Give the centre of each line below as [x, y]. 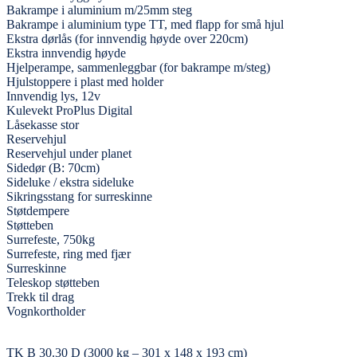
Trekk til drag [40, 296]
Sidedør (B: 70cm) [53, 167]
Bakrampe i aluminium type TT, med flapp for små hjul [145, 24]
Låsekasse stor [43, 124]
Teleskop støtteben [53, 282]
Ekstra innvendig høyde [66, 53]
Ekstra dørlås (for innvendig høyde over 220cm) [127, 38]
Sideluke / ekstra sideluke [70, 182]
